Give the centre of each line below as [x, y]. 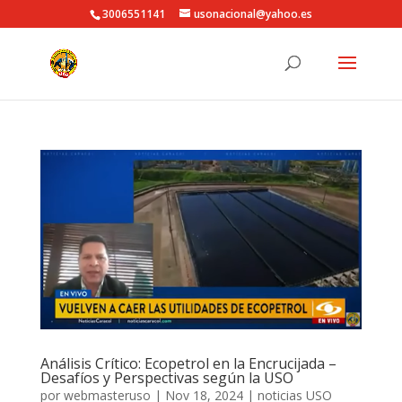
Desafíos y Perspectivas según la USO [166, 378]
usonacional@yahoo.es [253, 14]
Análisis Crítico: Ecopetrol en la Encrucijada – [188, 364]
